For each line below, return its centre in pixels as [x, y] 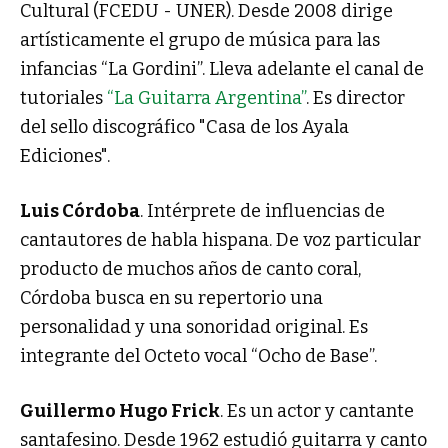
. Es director [355, 97]
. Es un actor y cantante [317, 410]
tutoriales [61, 97]
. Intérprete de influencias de [262, 210]
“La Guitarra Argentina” [204, 97]
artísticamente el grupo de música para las [200, 39]
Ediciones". [65, 155]
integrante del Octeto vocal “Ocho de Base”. [198, 355]
